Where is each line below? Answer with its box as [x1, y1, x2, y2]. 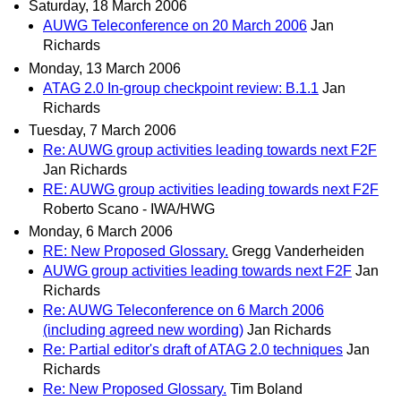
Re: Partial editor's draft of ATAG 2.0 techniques [43, 341, 343, 357]
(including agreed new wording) [43, 321, 243, 337]
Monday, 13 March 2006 [29, 60, 181, 76]
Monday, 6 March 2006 [29, 223, 173, 239]
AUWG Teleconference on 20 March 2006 [43, 18, 307, 34]
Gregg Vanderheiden [232, 243, 364, 259]
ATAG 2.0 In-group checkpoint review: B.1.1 [43, 80, 319, 96]
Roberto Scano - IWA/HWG [43, 200, 215, 217]
